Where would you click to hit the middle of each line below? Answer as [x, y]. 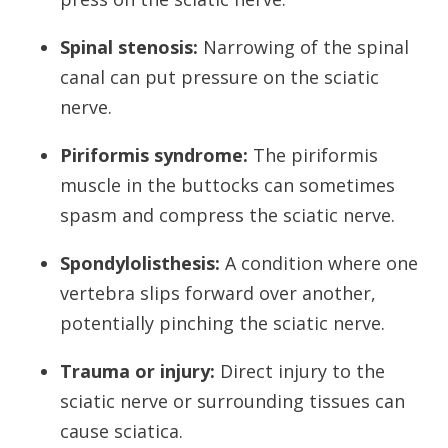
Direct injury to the [300, 371]
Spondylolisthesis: [140, 263]
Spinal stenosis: [129, 47]
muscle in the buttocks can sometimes [227, 185]
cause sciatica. [121, 431]
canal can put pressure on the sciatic [219, 77]
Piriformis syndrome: [154, 155]
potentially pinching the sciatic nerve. [222, 323]
